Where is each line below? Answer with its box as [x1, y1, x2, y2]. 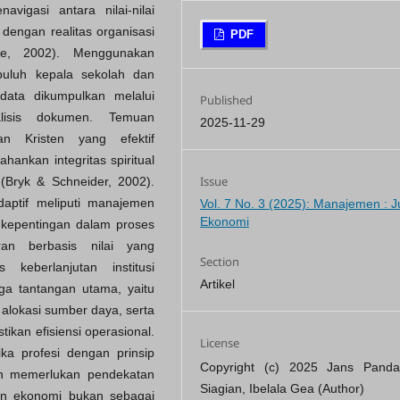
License [200, 334, 240, 351]
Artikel [200, 276, 236, 291]
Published [200, 91, 254, 108]
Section [200, 253, 240, 270]
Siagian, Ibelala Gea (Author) [200, 380, 365, 396]
